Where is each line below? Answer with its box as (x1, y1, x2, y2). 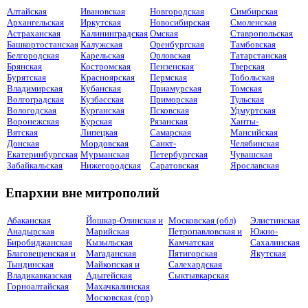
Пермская (150, 72, 187, 83)
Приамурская (150, 83, 201, 94)
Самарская (150, 127, 191, 138)
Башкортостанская (7, 39, 78, 50)
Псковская (150, 105, 189, 116)
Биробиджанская (7, 236, 72, 247)
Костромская (80, 61, 131, 72)
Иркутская (80, 17, 121, 28)
